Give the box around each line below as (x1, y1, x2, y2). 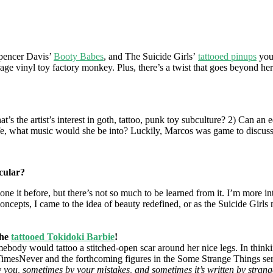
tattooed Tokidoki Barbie (11, 231, 115, 242)
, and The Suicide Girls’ (104, 51, 198, 62)
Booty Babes (54, 51, 104, 62)
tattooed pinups (198, 51, 257, 62)
